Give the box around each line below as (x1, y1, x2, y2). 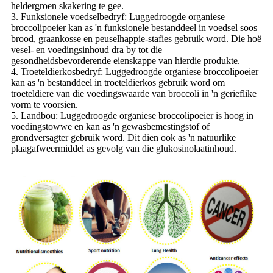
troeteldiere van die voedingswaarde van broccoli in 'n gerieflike (11, 88, 257, 99)
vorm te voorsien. (11, 99, 78, 110)
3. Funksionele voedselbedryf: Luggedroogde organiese (11, 11, 225, 22)
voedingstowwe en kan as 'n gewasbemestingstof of (11, 121, 210, 132)
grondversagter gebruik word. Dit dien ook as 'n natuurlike (11, 132, 236, 143)
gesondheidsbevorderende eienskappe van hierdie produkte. (11, 55, 240, 66)
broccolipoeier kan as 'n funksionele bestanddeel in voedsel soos (11, 22, 257, 33)
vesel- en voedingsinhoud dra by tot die (11, 44, 162, 55)
